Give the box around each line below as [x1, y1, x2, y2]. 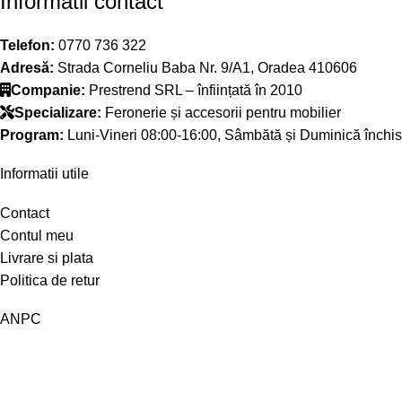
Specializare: [14, 104, 101, 120]
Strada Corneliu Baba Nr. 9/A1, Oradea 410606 [54, 59, 357, 75]
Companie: [11, 82, 85, 98]
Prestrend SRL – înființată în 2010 [85, 82, 302, 98]
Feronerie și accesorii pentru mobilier [101, 104, 341, 120]
